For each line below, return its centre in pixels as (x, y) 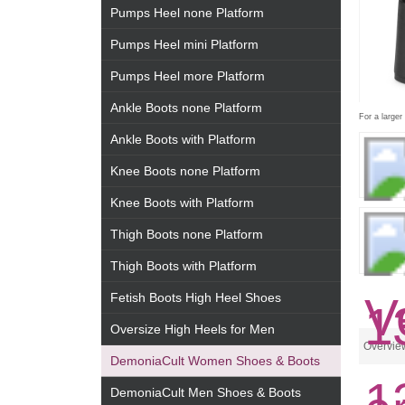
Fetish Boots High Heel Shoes (196, 297)
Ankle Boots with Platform (183, 139)
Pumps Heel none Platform (187, 13)
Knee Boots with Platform (182, 202)
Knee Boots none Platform (185, 171)
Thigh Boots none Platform (187, 234)
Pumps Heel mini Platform (184, 44)
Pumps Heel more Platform (188, 76)
